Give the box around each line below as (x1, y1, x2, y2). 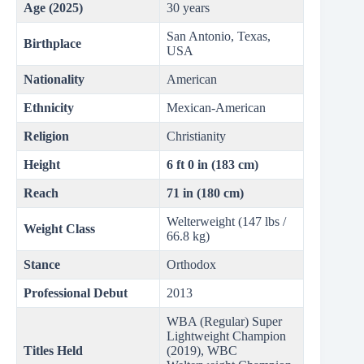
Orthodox (167, 258, 216, 272)
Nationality (24, 72, 84, 87)
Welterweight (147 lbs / (167, 214, 286, 229)
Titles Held (24, 344, 83, 358)
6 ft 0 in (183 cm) (167, 158, 258, 172)
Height (24, 158, 60, 172)
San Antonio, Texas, (167, 29, 271, 44)
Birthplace (24, 37, 81, 51)
